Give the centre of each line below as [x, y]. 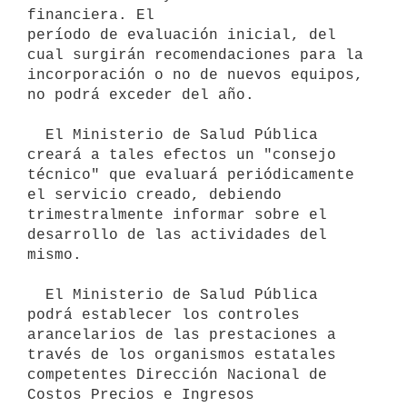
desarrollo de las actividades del [177, 235]
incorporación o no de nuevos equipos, [195, 75]
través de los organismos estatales [182, 355]
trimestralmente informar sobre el [177, 215]
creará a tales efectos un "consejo [182, 155]
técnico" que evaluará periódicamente [191, 175]
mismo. [55, 255]
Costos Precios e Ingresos [141, 395]
